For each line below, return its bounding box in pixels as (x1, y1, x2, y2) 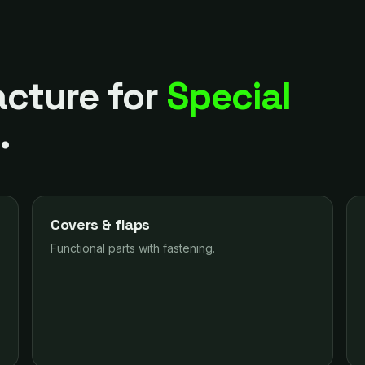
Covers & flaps (51, 215, 151, 234)
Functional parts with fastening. (51, 241, 216, 255)
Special (166, 73, 291, 120)
